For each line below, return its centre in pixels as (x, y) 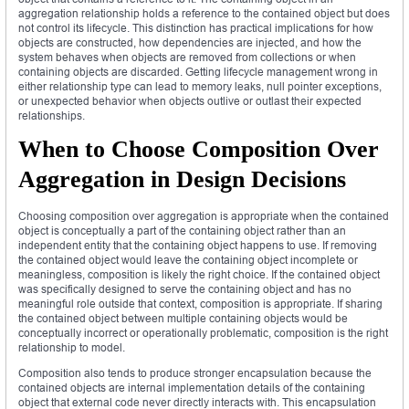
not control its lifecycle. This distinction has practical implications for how (196, 27)
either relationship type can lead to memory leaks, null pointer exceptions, (200, 86)
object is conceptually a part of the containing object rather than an (182, 230)
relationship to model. (72, 347)
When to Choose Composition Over (199, 149)
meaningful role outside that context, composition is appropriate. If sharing (200, 303)
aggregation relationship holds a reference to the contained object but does (204, 13)
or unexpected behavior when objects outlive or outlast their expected (190, 100)
